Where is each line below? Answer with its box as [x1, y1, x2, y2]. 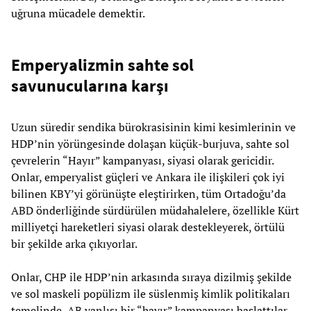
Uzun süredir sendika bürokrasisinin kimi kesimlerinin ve [11, 119, 296, 135]
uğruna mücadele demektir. [11, 6, 145, 22]
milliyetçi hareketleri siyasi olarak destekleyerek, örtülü [11, 219, 285, 235]
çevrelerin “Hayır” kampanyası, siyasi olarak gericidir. [11, 153, 274, 169]
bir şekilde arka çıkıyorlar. [11, 236, 137, 252]
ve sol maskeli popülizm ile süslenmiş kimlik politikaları [11, 286, 290, 302]
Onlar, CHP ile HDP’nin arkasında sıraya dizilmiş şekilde [11, 269, 292, 285]
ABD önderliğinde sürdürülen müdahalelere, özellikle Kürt [11, 203, 299, 219]
